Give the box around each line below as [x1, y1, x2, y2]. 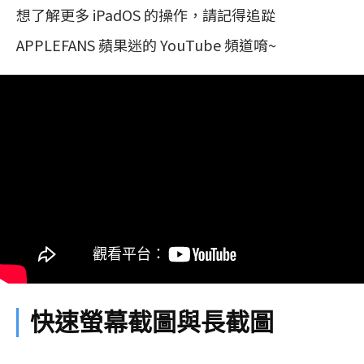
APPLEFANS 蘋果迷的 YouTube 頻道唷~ [16, 34, 276, 56]
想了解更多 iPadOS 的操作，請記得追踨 [16, 4, 275, 26]
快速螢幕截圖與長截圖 [30, 307, 274, 338]
